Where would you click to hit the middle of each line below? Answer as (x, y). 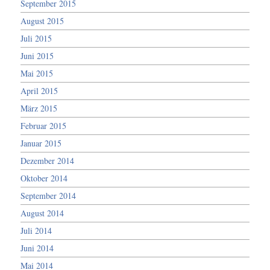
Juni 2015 (37, 55)
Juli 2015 (36, 38)
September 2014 (49, 195)
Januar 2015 (41, 143)
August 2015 (42, 20)
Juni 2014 (37, 248)
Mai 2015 (37, 73)
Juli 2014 (36, 230)
